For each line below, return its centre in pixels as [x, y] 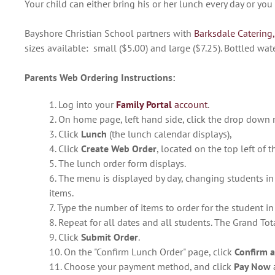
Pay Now [254, 266]
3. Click [65, 134]
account [190, 104]
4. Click [65, 148]
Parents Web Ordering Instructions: [100, 77]
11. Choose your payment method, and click [141, 266]
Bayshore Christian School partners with [109, 33]
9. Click [65, 237]
